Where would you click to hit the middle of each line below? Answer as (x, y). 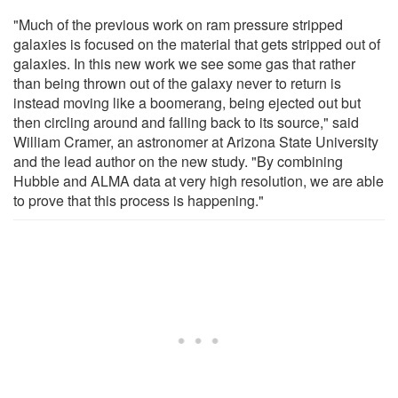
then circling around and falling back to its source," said (186, 122)
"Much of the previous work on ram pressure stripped (178, 24)
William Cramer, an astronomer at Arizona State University (196, 141)
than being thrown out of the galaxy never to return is (177, 83)
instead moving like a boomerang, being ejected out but (187, 102)
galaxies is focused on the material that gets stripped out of (197, 44)
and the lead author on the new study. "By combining (178, 161)
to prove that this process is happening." (139, 200)
